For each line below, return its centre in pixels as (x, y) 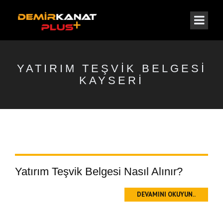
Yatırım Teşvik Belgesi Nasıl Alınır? (99, 171)
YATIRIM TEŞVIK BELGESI (111, 68)
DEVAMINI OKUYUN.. (166, 194)
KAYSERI (111, 80)
